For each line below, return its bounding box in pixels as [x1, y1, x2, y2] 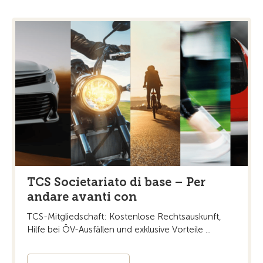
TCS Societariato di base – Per [27, 175, 205, 190]
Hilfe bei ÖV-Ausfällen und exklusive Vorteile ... [27, 224, 211, 235]
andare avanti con [27, 190, 137, 204]
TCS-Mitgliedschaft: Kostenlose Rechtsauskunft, [27, 211, 221, 222]
